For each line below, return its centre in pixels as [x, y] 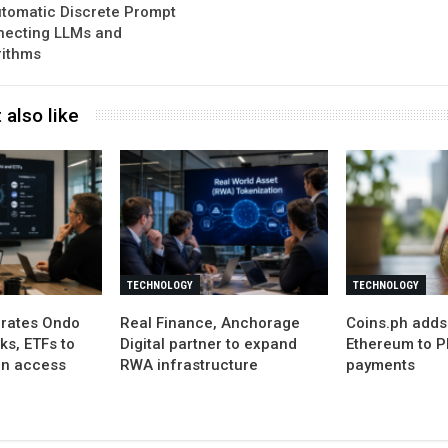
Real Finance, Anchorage [210, 322]
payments [380, 364]
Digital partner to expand [209, 343]
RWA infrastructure [189, 364]
